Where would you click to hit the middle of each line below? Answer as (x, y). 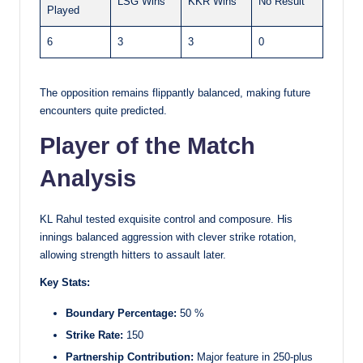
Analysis (88, 178)
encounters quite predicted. (103, 110)
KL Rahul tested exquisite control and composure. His (166, 219)
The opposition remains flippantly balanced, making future (175, 92)
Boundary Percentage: (123, 313)
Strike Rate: (96, 335)
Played (63, 10)
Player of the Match (147, 145)
